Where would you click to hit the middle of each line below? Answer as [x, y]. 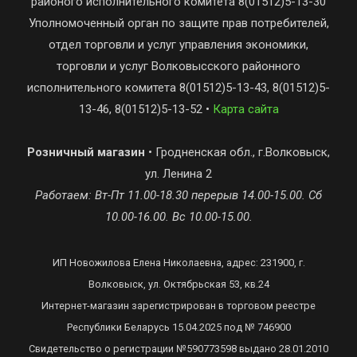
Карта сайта [245, 109]
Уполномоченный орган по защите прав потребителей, [178, 23]
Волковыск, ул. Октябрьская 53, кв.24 [178, 284]
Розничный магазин [86, 152]
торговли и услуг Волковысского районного [178, 66]
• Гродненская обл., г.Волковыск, [237, 152]
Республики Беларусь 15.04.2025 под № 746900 [178, 327]
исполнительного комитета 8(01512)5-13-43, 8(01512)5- [178, 88]
